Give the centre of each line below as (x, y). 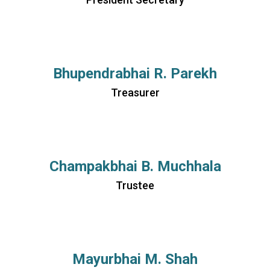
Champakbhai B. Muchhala (135, 166)
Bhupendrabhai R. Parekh (135, 74)
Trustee (135, 185)
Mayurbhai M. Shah (135, 259)
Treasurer (135, 93)
